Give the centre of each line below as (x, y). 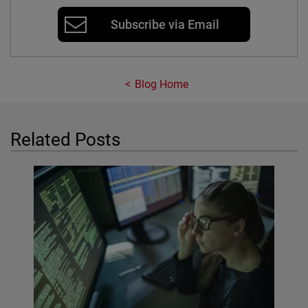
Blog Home (162, 85)
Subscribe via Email (165, 25)
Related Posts (66, 139)
